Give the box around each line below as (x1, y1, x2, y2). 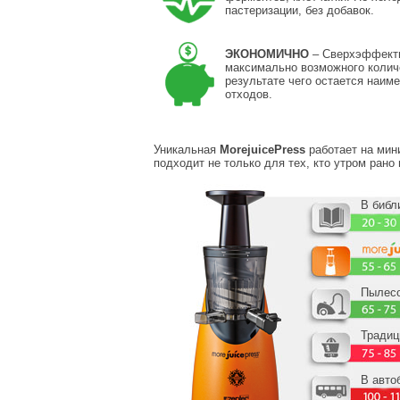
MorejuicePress (220, 143, 305, 157)
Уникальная (154, 143, 220, 157)
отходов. (225, 87, 272, 102)
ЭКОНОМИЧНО (225, 47, 309, 62)
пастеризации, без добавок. (225, 4, 374, 18)
